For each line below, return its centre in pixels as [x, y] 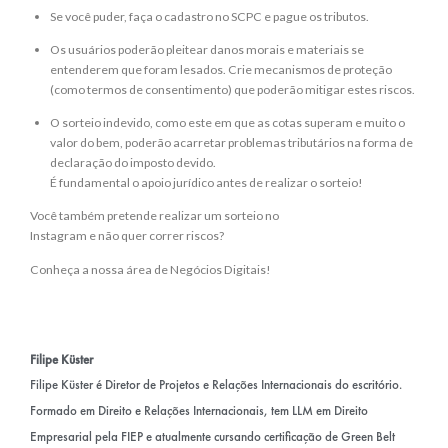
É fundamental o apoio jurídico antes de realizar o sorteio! [206, 183]
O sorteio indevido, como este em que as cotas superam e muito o [227, 123]
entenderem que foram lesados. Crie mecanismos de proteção [221, 70]
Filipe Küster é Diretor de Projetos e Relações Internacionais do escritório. [216, 384]
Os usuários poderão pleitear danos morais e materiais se [207, 50]
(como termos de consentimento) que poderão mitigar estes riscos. [232, 90]
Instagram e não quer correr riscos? [127, 236]
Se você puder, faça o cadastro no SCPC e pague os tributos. [209, 17]
